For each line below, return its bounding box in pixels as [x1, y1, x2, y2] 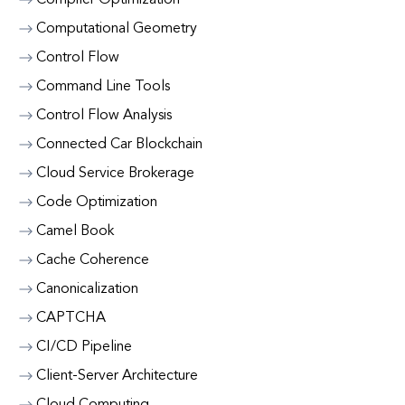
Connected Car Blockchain [36, 137, 202, 152]
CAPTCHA [36, 311, 106, 325]
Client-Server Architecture [36, 369, 198, 383]
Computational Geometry [36, 22, 197, 36]
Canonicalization [36, 282, 138, 297]
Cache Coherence [36, 253, 149, 268]
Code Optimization [36, 195, 157, 210]
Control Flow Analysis [36, 108, 172, 123]
